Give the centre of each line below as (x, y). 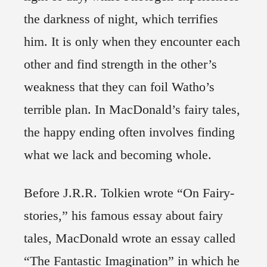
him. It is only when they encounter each (132, 42)
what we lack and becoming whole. (118, 155)
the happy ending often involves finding (129, 132)
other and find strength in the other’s (120, 64)
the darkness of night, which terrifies (121, 19)
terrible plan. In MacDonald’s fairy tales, (132, 110)
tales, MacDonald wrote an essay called (130, 238)
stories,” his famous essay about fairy (123, 216)
